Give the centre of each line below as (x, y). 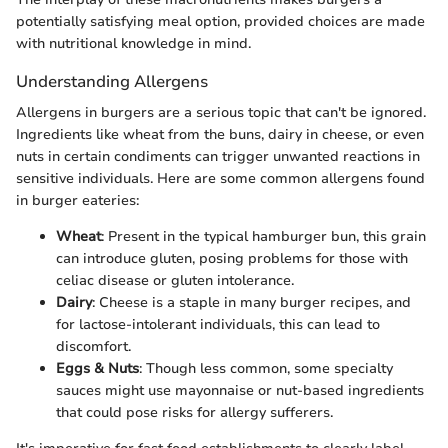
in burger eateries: (77, 200)
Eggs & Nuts (97, 368)
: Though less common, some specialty (266, 368)
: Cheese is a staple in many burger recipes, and (251, 302)
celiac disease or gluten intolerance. (175, 280)
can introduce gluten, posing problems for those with (232, 258)
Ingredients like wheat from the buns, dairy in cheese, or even (220, 134)
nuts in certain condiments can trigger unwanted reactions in (218, 156)
